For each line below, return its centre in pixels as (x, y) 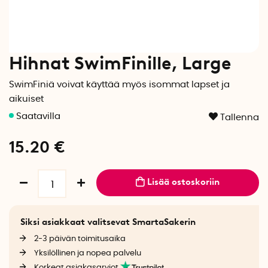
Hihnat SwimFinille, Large (120, 63)
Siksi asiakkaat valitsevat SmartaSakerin (108, 222)
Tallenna (240, 118)
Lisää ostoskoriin (184, 182)
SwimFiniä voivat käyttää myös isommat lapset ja (119, 85)
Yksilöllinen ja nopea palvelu (87, 253)
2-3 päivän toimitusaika (80, 239)
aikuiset (26, 99)
